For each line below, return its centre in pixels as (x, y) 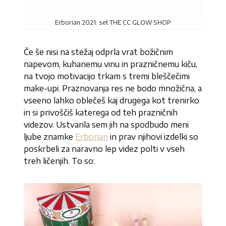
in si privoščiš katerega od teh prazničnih (101, 113)
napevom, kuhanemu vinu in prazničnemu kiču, (111, 64)
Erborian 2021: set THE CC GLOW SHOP (113, 23)
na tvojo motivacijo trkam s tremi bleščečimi (107, 76)
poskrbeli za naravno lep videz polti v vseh (104, 149)
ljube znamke (50, 137)
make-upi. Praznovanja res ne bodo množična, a (113, 89)
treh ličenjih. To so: (60, 161)
